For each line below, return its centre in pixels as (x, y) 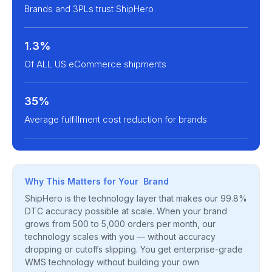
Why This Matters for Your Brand (97, 181)
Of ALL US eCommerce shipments (95, 64)
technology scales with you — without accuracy (120, 236)
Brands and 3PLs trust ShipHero (89, 8)
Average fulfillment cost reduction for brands (116, 119)
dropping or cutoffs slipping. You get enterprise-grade (134, 249)
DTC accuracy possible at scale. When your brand (126, 211)
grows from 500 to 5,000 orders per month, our (120, 223)
